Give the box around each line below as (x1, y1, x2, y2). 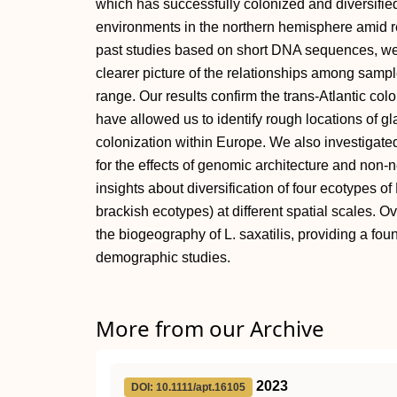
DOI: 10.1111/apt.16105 (131, 381, 245, 393)
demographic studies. (96, 250, 230, 265)
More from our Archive (96, 314, 324, 343)
